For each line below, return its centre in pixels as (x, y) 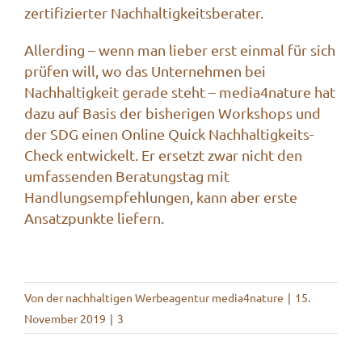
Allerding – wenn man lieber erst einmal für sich (180, 49)
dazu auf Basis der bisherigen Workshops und (173, 112)
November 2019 (65, 318)
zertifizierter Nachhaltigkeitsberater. (144, 12)
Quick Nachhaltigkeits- (241, 133)
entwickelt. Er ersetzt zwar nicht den (183, 154)
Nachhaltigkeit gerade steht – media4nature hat (180, 91)
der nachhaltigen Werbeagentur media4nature (165, 297)
